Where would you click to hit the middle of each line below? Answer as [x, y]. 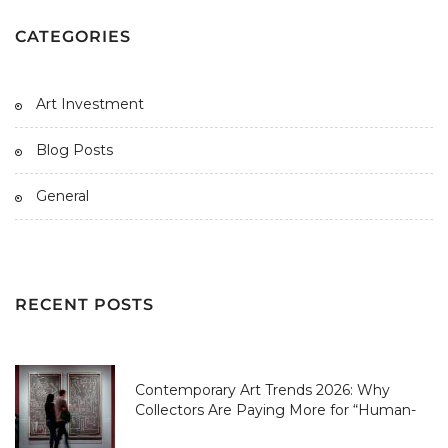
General [62, 196]
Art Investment [90, 103]
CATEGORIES [73, 36]
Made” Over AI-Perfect [215, 430]
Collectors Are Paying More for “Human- [275, 410]
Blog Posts [74, 149]
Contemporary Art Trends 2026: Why [262, 390]
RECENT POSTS [84, 305]
